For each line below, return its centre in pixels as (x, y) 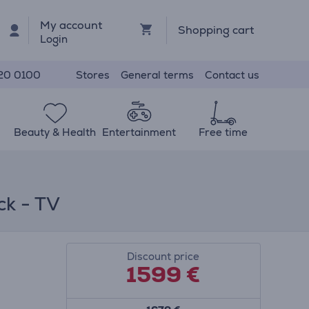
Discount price (163, 256)
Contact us (232, 74)
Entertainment (139, 132)
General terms (157, 74)
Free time (223, 132)
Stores (93, 74)
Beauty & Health (55, 132)
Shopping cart (216, 30)
